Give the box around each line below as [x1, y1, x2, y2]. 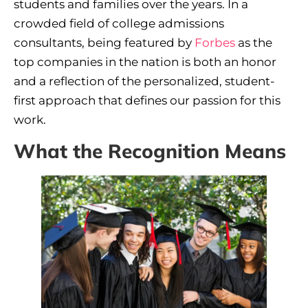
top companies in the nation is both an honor [14, 54, 276, 69]
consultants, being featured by [14, 35, 195, 49]
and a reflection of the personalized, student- [14, 74, 275, 88]
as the [235, 35, 272, 49]
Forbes [195, 35, 235, 49]
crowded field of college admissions [14, 16, 224, 30]
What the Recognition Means [14, 139, 286, 164]
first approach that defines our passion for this [14, 93, 280, 107]
